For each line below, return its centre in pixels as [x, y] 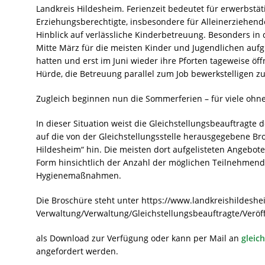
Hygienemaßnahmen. [78, 175]
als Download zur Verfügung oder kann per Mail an [138, 238]
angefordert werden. [77, 251]
